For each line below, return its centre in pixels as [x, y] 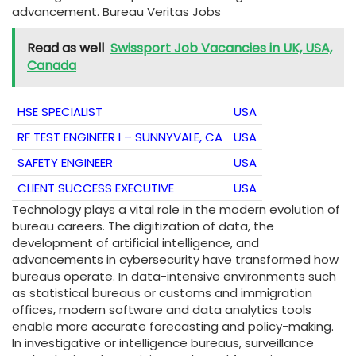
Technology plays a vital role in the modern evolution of [176, 210]
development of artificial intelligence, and [135, 243]
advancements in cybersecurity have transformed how [175, 260]
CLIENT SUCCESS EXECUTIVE [96, 188]
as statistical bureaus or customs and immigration [162, 293]
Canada [52, 66]
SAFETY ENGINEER [65, 163]
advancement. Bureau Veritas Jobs [116, 12]
